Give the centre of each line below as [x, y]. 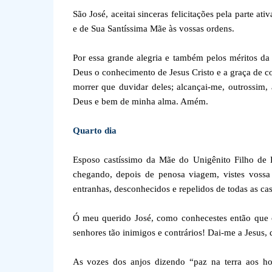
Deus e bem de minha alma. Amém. [140, 101]
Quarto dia [94, 131]
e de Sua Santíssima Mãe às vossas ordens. [153, 29]
